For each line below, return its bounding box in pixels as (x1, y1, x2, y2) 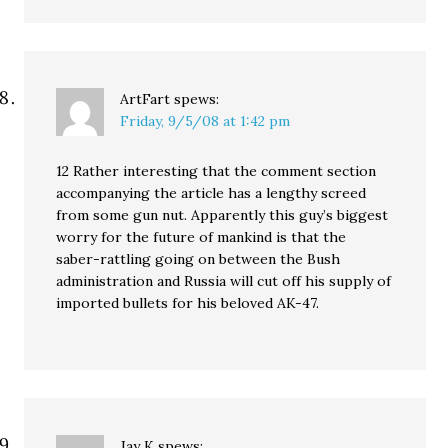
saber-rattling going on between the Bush (56, 250, 341, 268)
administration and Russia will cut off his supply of (56, 272, 392, 290)
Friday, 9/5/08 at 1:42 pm (120, 112, 291, 130)
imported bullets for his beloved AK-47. (56, 294, 320, 312)
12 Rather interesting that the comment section (56, 162, 377, 180)
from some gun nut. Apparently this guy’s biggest (56, 206, 389, 224)
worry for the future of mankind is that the (56, 228, 347, 246)
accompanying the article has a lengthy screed (56, 184, 367, 202)
